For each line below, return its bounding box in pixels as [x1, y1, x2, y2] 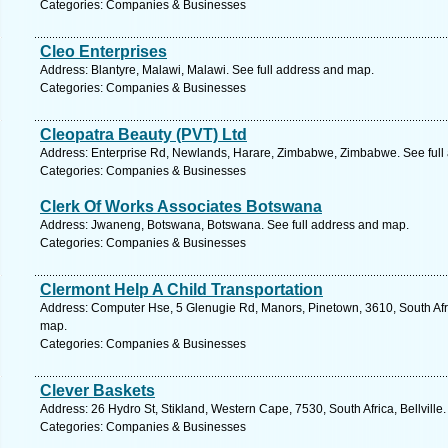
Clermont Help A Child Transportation [40, 281, 323, 298]
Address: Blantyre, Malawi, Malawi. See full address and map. [40, 63, 374, 77]
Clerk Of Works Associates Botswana [40, 198, 322, 215]
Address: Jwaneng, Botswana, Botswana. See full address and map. [40, 218, 409, 232]
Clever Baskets [40, 382, 155, 399]
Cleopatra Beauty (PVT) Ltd [40, 126, 247, 143]
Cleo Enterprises [40, 43, 167, 60]
